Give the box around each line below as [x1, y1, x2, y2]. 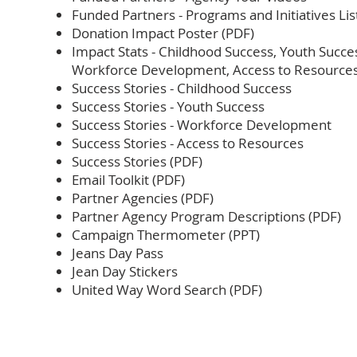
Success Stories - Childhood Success [72, 79, 292, 97]
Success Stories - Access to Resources [72, 134, 304, 152]
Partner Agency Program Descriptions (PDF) [72, 207, 341, 226]
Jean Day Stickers [72, 262, 178, 280]
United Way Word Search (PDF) [72, 280, 262, 299]
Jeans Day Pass [72, 244, 163, 262]
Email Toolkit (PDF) [72, 171, 185, 189]
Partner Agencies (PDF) [72, 189, 214, 207]
